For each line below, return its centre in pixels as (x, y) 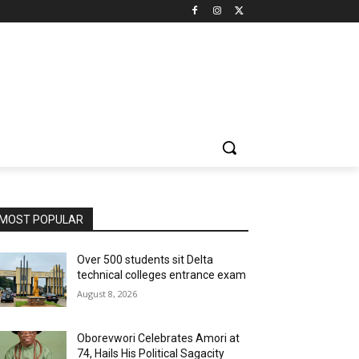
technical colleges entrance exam (162, 275)
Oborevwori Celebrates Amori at (159, 339)
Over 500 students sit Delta (145, 260)
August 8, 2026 (107, 294)
